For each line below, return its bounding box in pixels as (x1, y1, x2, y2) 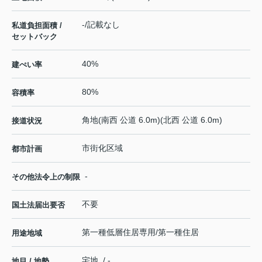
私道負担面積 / (12, 21, 62, 30)
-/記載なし (82, 20, 120, 30)
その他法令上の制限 (12, 173, 80, 182)
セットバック (12, 32, 57, 42)
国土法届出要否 (12, 201, 65, 210)
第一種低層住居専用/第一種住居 (82, 227, 199, 237)
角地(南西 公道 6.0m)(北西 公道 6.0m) (82, 115, 222, 125)
